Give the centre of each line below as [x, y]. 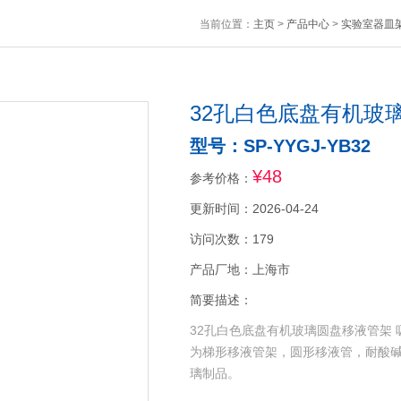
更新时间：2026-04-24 [254, 209]
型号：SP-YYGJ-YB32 [280, 146]
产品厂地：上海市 [239, 269]
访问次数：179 [231, 239]
